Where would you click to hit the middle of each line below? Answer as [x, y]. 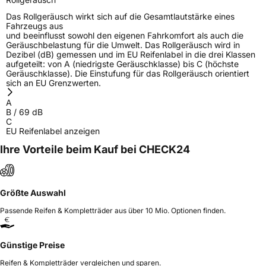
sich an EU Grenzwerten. [53, 83]
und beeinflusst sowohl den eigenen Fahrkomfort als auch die [125, 35]
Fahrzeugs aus [34, 26]
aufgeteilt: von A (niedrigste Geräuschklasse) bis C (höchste [122, 64]
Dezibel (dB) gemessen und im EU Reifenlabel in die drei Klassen [131, 54]
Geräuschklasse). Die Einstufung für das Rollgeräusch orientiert [128, 73]
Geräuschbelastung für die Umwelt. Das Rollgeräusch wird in [123, 45]
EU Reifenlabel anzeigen [53, 131]
